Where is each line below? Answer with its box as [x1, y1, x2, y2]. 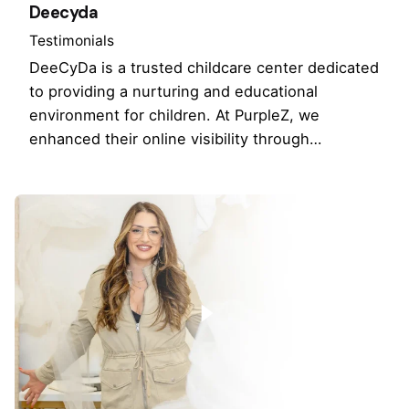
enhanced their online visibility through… [29, 129, 321, 148]
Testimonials [29, 31, 114, 49]
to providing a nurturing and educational [29, 81, 318, 100]
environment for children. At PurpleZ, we [29, 105, 320, 124]
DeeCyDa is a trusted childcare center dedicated [29, 58, 379, 77]
